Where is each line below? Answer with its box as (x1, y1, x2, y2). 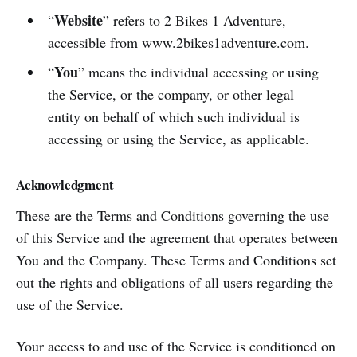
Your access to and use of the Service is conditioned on (16, 336, 335, 355)
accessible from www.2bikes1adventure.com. (47, 33, 309, 52)
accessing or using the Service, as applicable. (47, 129, 309, 148)
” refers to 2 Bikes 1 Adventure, (102, 10, 286, 29)
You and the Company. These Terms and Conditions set (16, 250, 336, 269)
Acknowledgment (16, 175, 114, 194)
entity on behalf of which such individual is (47, 107, 300, 126)
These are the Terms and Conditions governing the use (16, 206, 329, 225)
